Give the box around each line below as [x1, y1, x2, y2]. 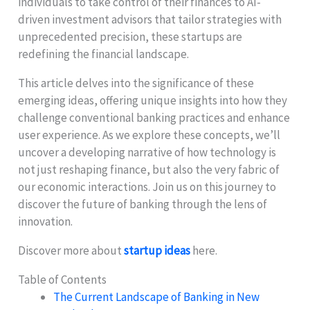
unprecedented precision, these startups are [18, 28, 243, 44]
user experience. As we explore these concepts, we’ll [18, 127, 281, 143]
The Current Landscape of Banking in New [53, 289, 260, 304]
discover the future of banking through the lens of [18, 196, 268, 212]
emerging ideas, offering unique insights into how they [18, 92, 288, 108]
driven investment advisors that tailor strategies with [18, 11, 282, 27]
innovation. [18, 213, 73, 229]
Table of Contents [18, 271, 107, 287]
